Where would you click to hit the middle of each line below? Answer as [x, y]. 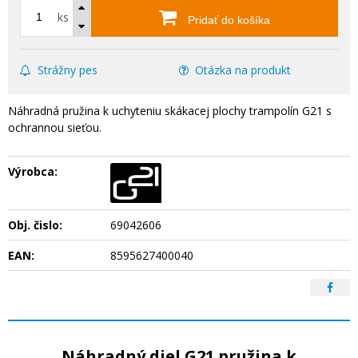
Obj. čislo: [35, 225]
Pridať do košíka [227, 20]
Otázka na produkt [243, 70]
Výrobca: [33, 171]
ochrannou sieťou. [55, 127]
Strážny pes [68, 70]
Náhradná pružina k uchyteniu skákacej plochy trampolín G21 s [170, 111]
